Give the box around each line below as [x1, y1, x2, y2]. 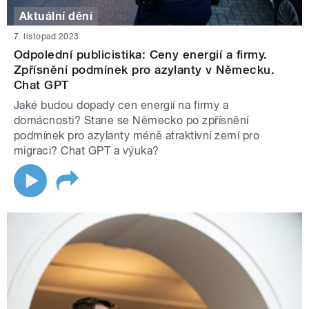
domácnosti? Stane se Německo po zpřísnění [14, 114, 249, 128]
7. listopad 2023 [14, 32, 79, 42]
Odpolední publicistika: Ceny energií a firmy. [14, 48, 268, 62]
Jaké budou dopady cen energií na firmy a [14, 99, 229, 112]
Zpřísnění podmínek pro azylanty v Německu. [14, 63, 275, 77]
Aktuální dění [19, 9, 93, 23]
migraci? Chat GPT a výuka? [14, 144, 159, 158]
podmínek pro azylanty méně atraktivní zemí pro [14, 129, 260, 143]
